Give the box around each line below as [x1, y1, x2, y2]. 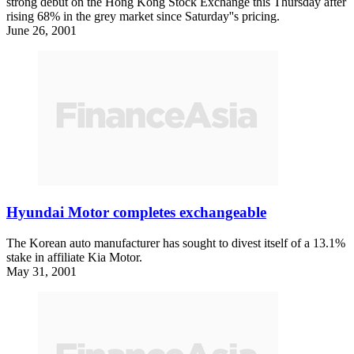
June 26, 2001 [6, 24, 77, 38]
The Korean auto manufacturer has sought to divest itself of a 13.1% [6, 235, 345, 250]
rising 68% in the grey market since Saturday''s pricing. [6, 9, 280, 24]
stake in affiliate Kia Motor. [6, 250, 142, 264]
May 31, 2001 [6, 264, 77, 278]
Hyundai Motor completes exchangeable [6, 204, 266, 221]
